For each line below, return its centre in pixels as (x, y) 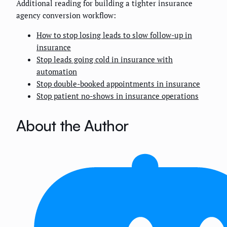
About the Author (72, 125)
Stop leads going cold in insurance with (105, 59)
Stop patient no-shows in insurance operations (118, 96)
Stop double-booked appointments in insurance (118, 83)
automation (57, 71)
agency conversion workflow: (66, 15)
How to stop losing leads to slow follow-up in (114, 35)
